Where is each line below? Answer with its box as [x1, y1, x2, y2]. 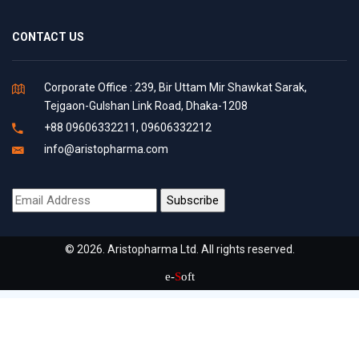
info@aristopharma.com [44, 143, 168, 156]
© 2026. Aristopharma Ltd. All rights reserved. [64, 243, 295, 256]
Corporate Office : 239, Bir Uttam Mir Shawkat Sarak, [44, 81, 307, 95]
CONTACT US [12, 30, 84, 44]
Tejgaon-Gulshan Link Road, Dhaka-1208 [44, 99, 248, 113]
